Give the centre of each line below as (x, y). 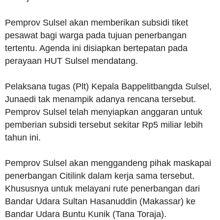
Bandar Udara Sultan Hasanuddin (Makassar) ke (100, 202)
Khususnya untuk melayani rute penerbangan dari (102, 189)
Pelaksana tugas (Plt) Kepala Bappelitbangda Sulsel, (108, 87)
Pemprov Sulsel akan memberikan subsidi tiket (96, 23)
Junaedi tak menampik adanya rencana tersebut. (100, 99)
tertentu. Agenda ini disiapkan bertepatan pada (96, 48)
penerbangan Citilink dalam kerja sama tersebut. (100, 176)
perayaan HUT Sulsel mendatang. (71, 61)
